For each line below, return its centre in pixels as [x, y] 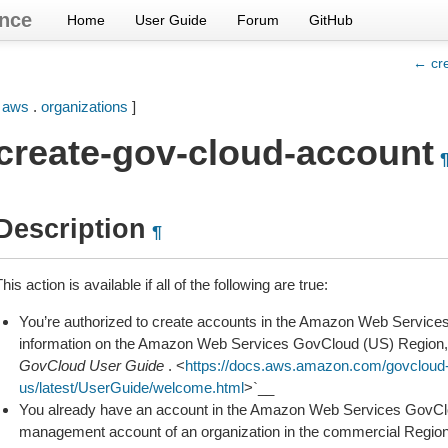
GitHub [331, 20]
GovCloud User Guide [91, 365]
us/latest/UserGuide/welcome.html [131, 387]
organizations [84, 106]
